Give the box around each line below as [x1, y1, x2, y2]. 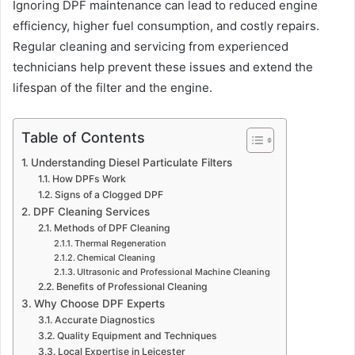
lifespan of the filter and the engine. [13, 79, 212, 95]
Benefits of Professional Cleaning [55, 280, 208, 292]
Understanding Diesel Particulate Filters [30, 155, 232, 169]
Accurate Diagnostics [54, 313, 155, 326]
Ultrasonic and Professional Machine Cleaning [76, 265, 270, 277]
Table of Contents [21, 128, 145, 146]
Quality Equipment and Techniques [56, 329, 217, 342]
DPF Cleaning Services [32, 204, 150, 218]
